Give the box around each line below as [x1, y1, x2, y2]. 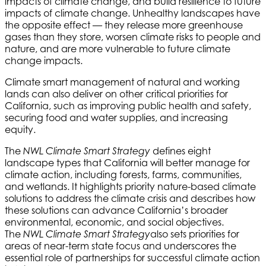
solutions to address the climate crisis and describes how [5, 192, 255, 204]
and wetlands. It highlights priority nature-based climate [5, 180, 256, 192]
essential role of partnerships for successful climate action [5, 251, 260, 264]
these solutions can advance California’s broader [5, 204, 228, 216]
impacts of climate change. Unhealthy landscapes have [5, 7, 260, 19]
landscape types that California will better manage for [5, 156, 250, 169]
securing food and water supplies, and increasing [5, 111, 228, 123]
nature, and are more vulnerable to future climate [5, 42, 230, 55]
